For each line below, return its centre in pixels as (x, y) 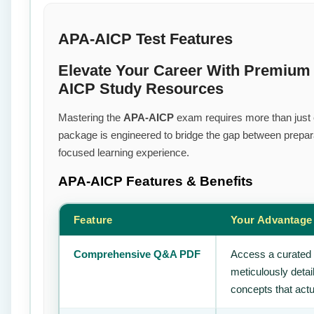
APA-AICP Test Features (145, 39)
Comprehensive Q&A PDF (137, 254)
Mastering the (91, 117)
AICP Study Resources (141, 88)
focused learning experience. (124, 152)
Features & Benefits (190, 182)
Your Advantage (272, 219)
